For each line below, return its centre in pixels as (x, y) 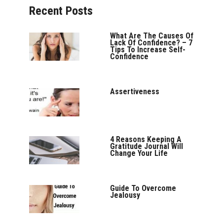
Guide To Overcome (143, 188)
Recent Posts (61, 11)
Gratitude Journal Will (147, 146)
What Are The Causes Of (152, 36)
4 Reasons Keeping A (146, 139)
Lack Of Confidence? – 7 (151, 42)
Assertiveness (135, 91)
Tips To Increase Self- (148, 49)
